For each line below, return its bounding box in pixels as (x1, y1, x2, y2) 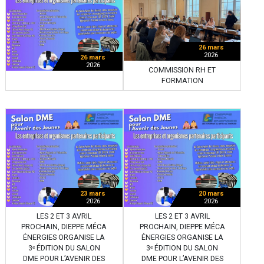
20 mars (198, 189, 224, 197)
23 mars (80, 189, 106, 197)
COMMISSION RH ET (148, 66, 216, 75)
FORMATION (161, 77, 203, 85)
